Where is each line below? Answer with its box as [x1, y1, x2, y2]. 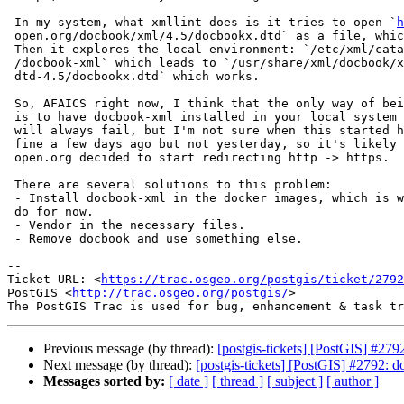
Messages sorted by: [43, 373, 165, 390]
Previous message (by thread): [43, 341, 217, 357]
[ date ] [169, 373, 208, 390]
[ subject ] [267, 373, 323, 390]
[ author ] [326, 373, 379, 390]
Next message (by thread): [43, 357, 196, 373]
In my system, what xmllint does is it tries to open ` [14, 15, 397, 30]
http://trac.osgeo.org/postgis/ [72, 286, 289, 300]
